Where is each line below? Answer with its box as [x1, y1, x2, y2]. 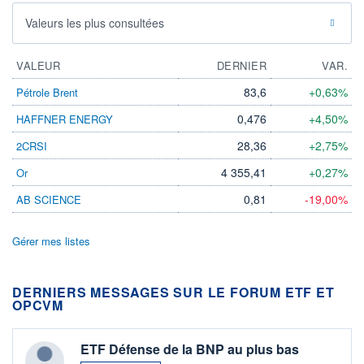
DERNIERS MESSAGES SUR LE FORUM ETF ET [12, 283, 335, 302]
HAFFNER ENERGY [16, 111, 113, 128]
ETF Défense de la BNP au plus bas [80, 340, 299, 359]
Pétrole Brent [16, 84, 78, 101]
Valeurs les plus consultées [25, 15, 164, 32]
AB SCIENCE [16, 192, 81, 208]
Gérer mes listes [12, 233, 90, 249]
